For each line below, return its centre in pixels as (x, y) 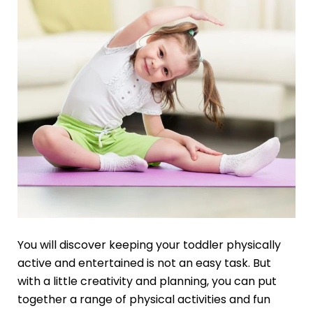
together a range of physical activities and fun (144, 299)
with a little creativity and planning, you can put (147, 281)
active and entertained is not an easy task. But (144, 263)
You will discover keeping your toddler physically (149, 245)
